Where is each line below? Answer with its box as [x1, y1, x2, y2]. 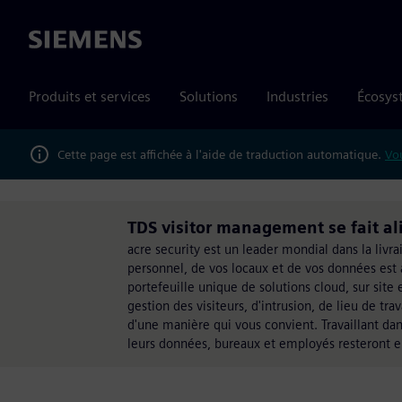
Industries [267, 88, 328, 105]
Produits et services [29, 88, 151, 105]
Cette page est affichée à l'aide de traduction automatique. [57, 146, 385, 162]
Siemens [29, 31, 81, 49]
